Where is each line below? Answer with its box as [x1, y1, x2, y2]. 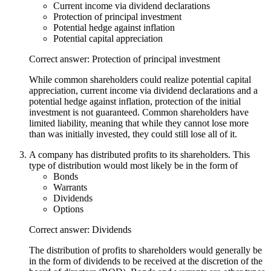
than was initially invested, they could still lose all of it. [29, 128, 237, 139]
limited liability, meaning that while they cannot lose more [29, 117, 249, 128]
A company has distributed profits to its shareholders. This [29, 149, 250, 160]
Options [53, 203, 83, 214]
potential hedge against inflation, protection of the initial [29, 96, 241, 106]
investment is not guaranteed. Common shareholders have [29, 106, 249, 117]
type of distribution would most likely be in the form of [29, 160, 238, 171]
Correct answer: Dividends [29, 224, 131, 235]
